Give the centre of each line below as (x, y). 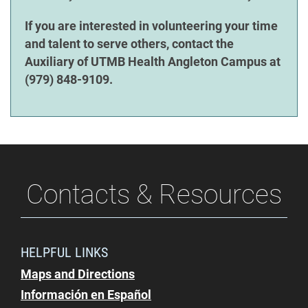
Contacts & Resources (154, 195)
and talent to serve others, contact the (129, 44)
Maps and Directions (78, 275)
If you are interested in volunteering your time (151, 26)
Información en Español (86, 295)
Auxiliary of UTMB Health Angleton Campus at (153, 62)
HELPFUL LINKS (64, 253)
